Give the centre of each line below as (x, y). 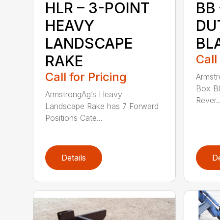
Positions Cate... (74, 118)
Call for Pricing (86, 77)
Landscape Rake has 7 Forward (102, 106)
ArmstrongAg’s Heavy (84, 95)
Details (74, 158)
